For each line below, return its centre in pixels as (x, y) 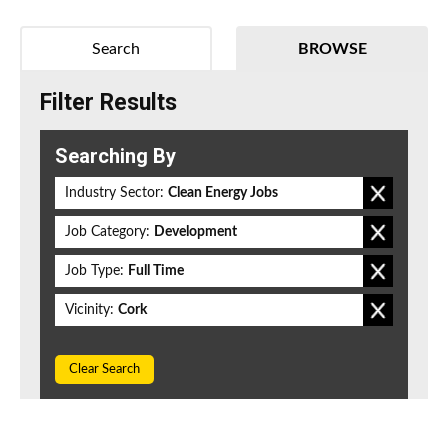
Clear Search (104, 370)
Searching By (115, 156)
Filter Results (108, 103)
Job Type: (94, 271)
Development (195, 232)
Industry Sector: (114, 193)
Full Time (156, 271)
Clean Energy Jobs (223, 193)
